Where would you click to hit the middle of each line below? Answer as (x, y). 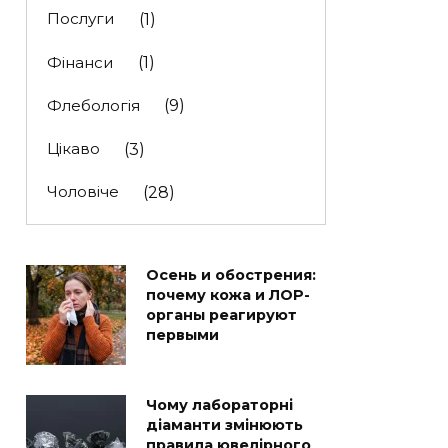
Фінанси (80, 62)
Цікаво (73, 149)
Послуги (80, 19)
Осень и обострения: (231, 275)
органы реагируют (221, 315)
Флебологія (93, 105)
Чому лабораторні (219, 405)
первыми (182, 335)
